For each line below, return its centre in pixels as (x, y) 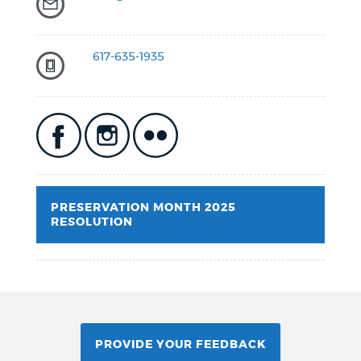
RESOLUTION (91, 222)
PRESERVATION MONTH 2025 (143, 207)
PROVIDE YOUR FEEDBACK (180, 344)
